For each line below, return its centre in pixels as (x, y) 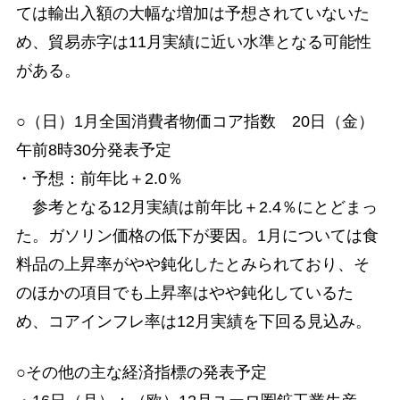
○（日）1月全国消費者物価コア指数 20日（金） (195, 121)
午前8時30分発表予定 (93, 150)
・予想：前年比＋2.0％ (99, 179)
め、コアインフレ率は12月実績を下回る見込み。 (193, 321)
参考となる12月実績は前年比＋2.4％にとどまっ (196, 207)
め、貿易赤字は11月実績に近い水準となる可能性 (193, 42)
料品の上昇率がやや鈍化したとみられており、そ (192, 264)
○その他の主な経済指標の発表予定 (141, 373)
